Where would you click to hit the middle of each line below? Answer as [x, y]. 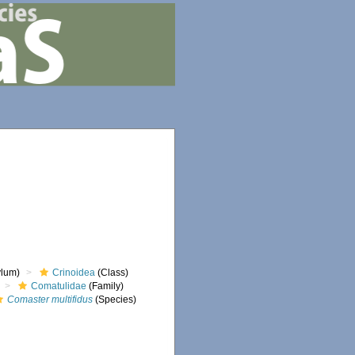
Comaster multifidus [50, 300]
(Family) [105, 286]
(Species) [115, 300]
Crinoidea [74, 273]
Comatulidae [59, 286]
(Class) [112, 273]
